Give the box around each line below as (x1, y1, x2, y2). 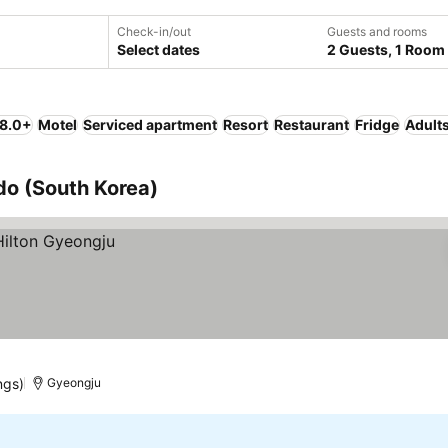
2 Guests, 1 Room (327, 41, 445, 58)
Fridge (355, 116, 399, 133)
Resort (223, 116, 268, 133)
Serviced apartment (83, 116, 217, 133)
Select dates (117, 41, 200, 58)
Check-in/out (117, 24, 191, 39)
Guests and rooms (327, 24, 427, 39)
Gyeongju (47, 375, 102, 390)
